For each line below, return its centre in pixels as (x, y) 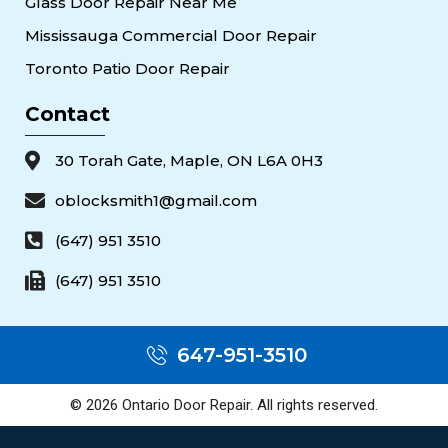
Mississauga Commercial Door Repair (171, 36)
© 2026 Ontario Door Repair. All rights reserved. (224, 405)
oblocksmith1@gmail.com (156, 201)
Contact (67, 114)
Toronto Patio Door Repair (127, 69)
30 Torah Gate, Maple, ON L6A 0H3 (189, 161)
